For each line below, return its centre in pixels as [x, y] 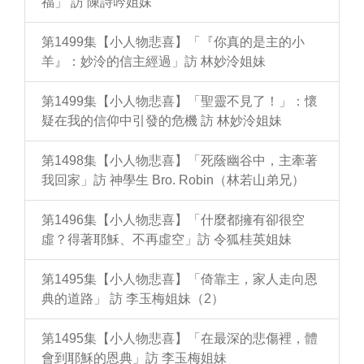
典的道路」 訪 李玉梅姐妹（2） [133, 299]
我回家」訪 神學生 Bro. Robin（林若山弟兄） [173, 180]
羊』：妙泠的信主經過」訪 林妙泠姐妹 [154, 61]
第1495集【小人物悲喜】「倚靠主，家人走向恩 [180, 279]
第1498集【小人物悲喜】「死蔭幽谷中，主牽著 [180, 160]
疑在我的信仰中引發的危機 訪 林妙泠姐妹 [162, 121]
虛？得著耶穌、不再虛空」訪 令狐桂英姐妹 [167, 239]
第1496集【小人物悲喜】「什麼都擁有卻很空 [173, 220]
